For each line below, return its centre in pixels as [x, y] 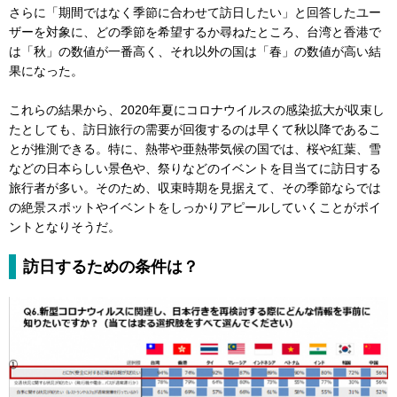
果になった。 [46, 71]
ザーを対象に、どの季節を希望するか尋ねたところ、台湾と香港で [195, 32]
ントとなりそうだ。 [65, 227]
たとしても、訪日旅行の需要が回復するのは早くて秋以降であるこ [195, 130]
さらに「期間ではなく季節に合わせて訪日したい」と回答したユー [195, 13]
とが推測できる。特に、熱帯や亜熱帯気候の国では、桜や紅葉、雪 [195, 149]
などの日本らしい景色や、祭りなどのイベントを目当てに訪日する [195, 169]
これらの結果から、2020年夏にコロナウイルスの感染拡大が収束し [197, 110]
